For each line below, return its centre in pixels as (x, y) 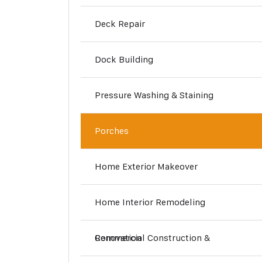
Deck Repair (120, 24)
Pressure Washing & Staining (154, 95)
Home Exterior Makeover (146, 166)
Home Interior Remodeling (150, 202)
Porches (112, 131)
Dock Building (124, 59)
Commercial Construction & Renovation (118, 238)
